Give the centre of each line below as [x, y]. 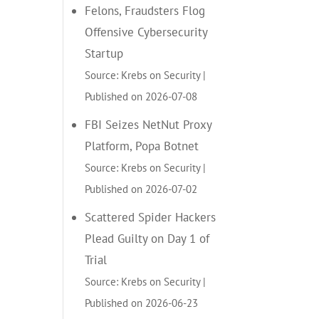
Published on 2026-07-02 [141, 188]
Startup [104, 53]
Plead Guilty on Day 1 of [147, 238]
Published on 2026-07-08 [141, 96]
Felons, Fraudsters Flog [145, 10]
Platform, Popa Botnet [142, 146]
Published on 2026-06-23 [142, 302]
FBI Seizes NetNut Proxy [148, 124]
